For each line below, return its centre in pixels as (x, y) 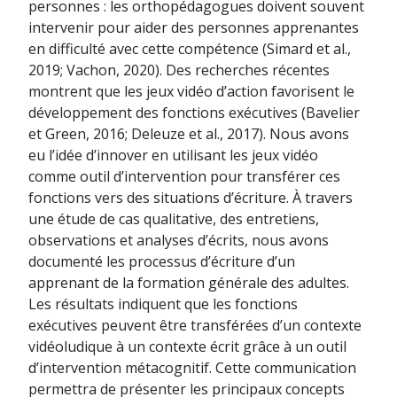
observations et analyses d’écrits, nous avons (179, 240)
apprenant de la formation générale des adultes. (189, 283)
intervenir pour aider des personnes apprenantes (194, 27)
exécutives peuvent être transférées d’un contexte (195, 325)
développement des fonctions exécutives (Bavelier (194, 113)
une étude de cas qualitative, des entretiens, (174, 219)
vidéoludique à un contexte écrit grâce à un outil (187, 346)
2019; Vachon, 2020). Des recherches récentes (179, 70)
